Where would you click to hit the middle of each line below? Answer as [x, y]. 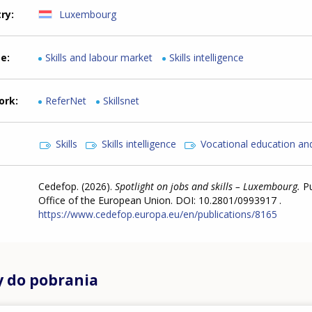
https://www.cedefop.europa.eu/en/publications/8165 [158, 214]
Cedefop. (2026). [77, 186]
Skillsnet [122, 100]
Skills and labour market [99, 57]
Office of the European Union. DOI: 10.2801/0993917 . [160, 200]
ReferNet [66, 100]
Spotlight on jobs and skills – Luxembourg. [209, 186]
